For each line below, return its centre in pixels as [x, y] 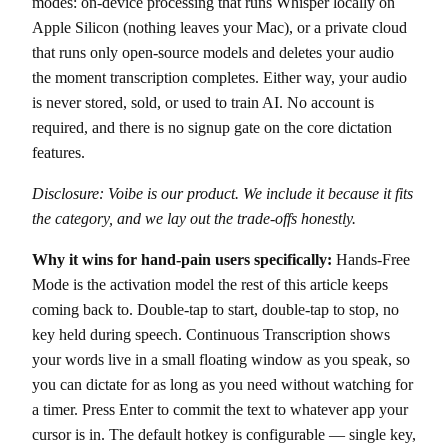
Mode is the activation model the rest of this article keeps [210, 285]
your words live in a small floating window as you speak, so [221, 360]
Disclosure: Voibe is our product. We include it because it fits [222, 194]
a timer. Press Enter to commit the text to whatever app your [220, 410]
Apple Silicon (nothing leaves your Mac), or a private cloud [219, 28]
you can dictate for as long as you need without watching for [222, 385]
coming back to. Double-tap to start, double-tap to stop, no [215, 310]
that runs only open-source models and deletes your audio [213, 53]
